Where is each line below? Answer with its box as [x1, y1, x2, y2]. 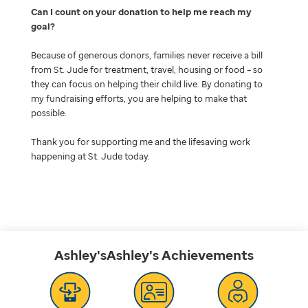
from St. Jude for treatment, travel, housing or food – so [30, 63, 263, 76]
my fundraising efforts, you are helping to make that [30, 91, 247, 104]
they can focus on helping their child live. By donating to [30, 77, 263, 90]
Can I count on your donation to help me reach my [30, 5, 252, 18]
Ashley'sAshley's [54, 245, 159, 264]
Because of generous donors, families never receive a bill [30, 48, 263, 61]
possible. [30, 106, 67, 119]
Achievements [159, 245, 254, 264]
